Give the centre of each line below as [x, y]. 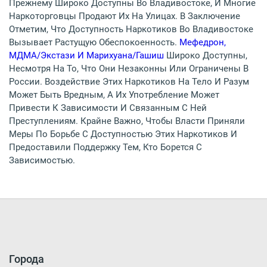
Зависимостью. [42, 161]
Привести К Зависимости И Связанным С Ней [108, 108]
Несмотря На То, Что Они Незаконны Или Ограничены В [129, 69]
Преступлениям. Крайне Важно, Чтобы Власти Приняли [127, 121]
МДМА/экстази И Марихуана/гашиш [88, 56]
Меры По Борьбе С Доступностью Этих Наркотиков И [123, 134]
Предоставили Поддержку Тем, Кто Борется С [105, 148]
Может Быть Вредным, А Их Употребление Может [114, 95]
